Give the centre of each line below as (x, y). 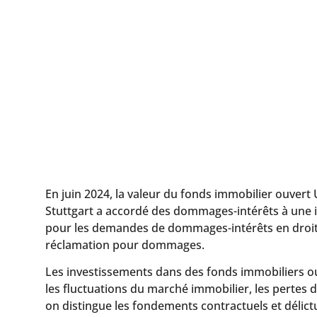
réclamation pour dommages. (125, 245)
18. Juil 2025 (77, 60)
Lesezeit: (140, 60)
